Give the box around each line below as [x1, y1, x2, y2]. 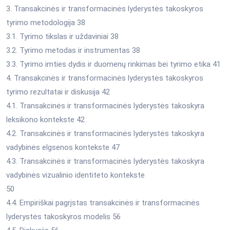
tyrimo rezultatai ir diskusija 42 [6, 87, 110, 97]
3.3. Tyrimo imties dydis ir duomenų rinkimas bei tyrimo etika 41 [6, 59, 221, 69]
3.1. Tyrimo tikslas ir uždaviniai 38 [6, 31, 119, 41]
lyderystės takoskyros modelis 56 [6, 212, 121, 221]
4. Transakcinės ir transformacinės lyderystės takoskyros [6, 73, 203, 83]
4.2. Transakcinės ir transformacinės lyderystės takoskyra [6, 128, 204, 138]
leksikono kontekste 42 [6, 114, 85, 124]
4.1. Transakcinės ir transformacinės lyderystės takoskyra [6, 101, 204, 110]
